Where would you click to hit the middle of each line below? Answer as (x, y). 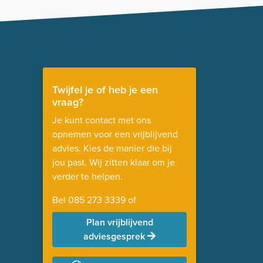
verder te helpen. (87, 176)
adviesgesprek (115, 236)
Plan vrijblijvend (119, 222)
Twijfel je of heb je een (105, 90)
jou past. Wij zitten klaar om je (114, 162)
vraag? (68, 102)
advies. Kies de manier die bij (112, 148)
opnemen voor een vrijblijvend (115, 134)
